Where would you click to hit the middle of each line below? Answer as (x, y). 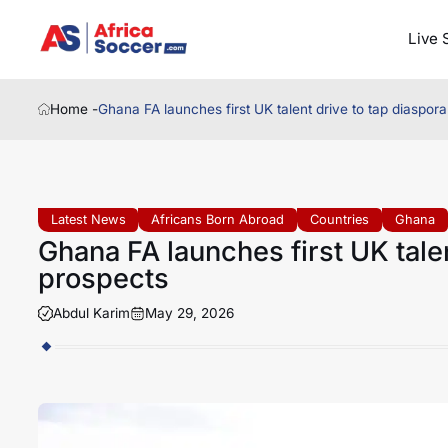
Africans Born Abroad (218, 219)
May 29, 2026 (189, 312)
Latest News (88, 219)
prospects (103, 278)
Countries (340, 219)
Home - (74, 109)
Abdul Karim (91, 312)
